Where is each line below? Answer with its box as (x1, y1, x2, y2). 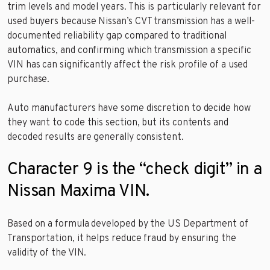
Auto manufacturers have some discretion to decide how (7, 102, 251, 115)
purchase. (7, 73, 50, 86)
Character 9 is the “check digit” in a (7, 159, 262, 181)
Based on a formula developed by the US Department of (7, 218, 248, 230)
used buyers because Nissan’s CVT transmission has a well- (7, 15, 255, 28)
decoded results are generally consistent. (7, 131, 184, 143)
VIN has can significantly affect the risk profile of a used (7, 58, 248, 71)
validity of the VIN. (7, 246, 87, 259)
